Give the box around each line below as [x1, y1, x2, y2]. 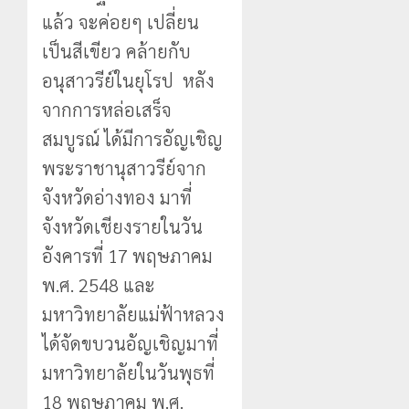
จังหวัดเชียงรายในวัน [42, 214, 203, 238]
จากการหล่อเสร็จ [42, 97, 172, 121]
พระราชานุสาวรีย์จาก [42, 155, 206, 180]
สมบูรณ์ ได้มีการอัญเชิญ [42, 126, 223, 151]
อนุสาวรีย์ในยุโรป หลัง [42, 68, 215, 92]
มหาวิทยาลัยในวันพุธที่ [42, 360, 215, 384]
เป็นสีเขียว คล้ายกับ [42, 38, 191, 63]
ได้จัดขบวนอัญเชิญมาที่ [42, 330, 218, 355]
